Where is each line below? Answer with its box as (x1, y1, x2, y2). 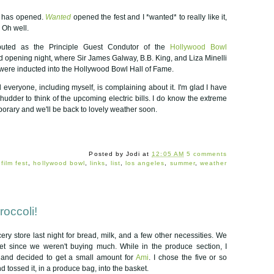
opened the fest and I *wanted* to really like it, (71, 13, 228, 22)
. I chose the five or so (149, 253, 228, 262)
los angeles (125, 160, 165, 167)
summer (169, 160, 195, 167)
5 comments (186, 150, 228, 158)
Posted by (89, 150, 126, 158)
